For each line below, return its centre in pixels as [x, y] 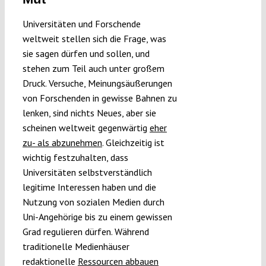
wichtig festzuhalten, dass [75, 157]
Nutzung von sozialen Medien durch [93, 202]
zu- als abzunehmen [62, 142]
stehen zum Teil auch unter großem [93, 68]
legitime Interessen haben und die [89, 187]
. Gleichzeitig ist [133, 142]
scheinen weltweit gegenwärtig [86, 127]
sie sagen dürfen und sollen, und [86, 53]
